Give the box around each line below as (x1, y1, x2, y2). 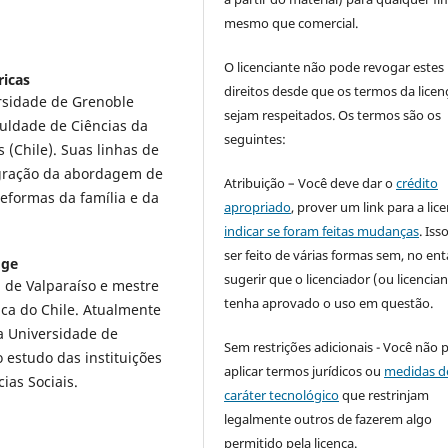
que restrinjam (339, 385, 430, 404)
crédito (396, 173, 439, 192)
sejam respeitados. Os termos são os (224, 105, 442, 124)
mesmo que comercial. (224, 13, 359, 32)
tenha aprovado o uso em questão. (224, 293, 434, 312)
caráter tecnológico (224, 385, 340, 404)
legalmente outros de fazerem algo (224, 409, 433, 428)
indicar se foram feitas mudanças (224, 221, 420, 240)
